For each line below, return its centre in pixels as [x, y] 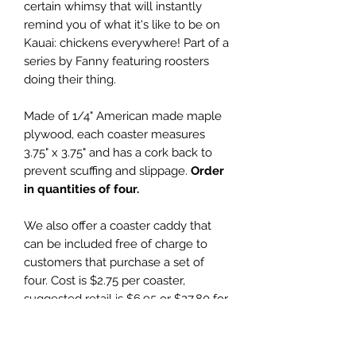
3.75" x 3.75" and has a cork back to [118, 152]
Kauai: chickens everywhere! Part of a [126, 43]
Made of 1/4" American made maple [123, 116]
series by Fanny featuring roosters [116, 61]
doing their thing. [70, 79]
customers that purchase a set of [114, 262]
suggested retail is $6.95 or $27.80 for [126, 298]
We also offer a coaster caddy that [118, 225]
